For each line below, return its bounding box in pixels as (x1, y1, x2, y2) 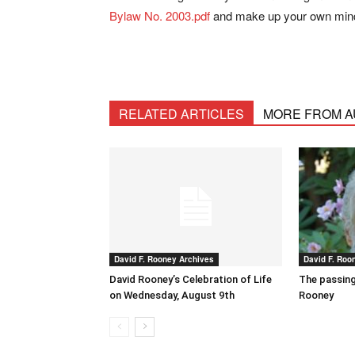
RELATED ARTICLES (119, 105, 244, 123)
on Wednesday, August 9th (109, 289, 235, 301)
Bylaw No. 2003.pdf (109, 7, 210, 24)
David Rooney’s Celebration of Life (109, 273, 272, 285)
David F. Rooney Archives (114, 254, 214, 265)
